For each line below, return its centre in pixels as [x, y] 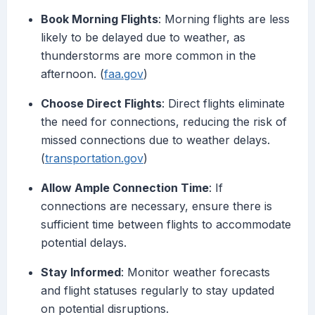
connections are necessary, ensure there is [156, 206]
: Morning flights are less [224, 19]
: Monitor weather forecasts [195, 272]
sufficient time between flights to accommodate [166, 225]
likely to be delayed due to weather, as [143, 38]
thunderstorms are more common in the [148, 56]
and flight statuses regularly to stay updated [157, 291]
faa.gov [124, 74]
